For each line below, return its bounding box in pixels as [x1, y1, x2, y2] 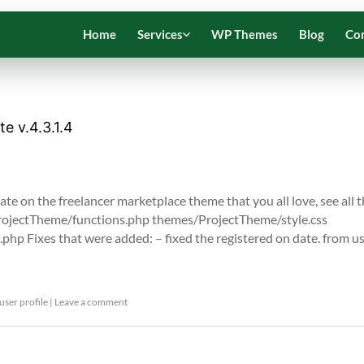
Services [137, 27, 183, 41]
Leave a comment [54, 296, 128, 308]
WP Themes [211, 27, 278, 41]
